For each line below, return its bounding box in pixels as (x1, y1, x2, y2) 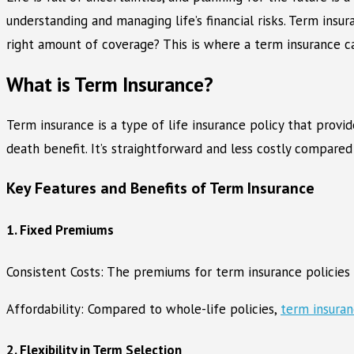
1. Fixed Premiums (6, 220, 114, 239)
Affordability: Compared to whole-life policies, (6, 299, 281, 318)
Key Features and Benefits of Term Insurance (6, 178, 314, 198)
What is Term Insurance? (6, 71, 213, 98)
